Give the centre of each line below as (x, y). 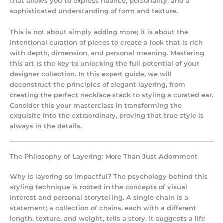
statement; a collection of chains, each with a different (103, 208)
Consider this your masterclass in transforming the (96, 105)
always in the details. (46, 126)
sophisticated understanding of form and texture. (94, 11)
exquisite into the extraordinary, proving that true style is (107, 115)
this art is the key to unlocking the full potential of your (104, 63)
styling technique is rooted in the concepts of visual (99, 187)
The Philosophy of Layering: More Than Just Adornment (106, 157)
